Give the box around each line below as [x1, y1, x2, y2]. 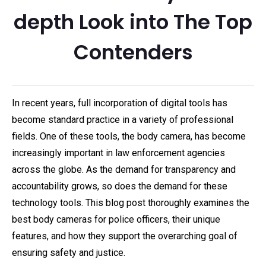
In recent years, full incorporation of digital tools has [12, 97, 227, 109]
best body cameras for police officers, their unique [12, 214, 220, 225]
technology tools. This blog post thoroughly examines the [12, 197, 249, 208]
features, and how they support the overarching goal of [12, 230, 237, 242]
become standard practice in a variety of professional [12, 114, 233, 125]
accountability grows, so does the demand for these [12, 180, 227, 192]
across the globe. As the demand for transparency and [12, 164, 236, 175]
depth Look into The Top [14, 8, 252, 36]
